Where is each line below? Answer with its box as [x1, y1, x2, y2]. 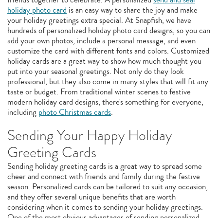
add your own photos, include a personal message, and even [7, 35, 196, 47]
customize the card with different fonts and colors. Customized [7, 45, 209, 57]
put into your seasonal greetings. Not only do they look [7, 65, 184, 77]
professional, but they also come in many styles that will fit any [7, 75, 208, 88]
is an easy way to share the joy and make [67, 4, 198, 16]
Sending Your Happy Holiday [7, 125, 172, 145]
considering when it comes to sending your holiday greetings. [7, 201, 203, 213]
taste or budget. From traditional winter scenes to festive [7, 86, 191, 98]
